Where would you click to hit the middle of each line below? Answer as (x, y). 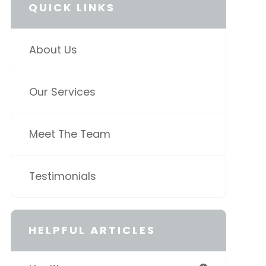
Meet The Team (69, 134)
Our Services (62, 92)
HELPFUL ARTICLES (92, 230)
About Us (53, 50)
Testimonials (62, 176)
